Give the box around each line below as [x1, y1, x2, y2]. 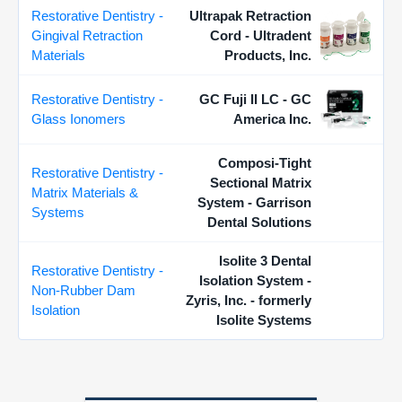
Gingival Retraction [31, 28, 143, 43]
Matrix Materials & [31, 185, 138, 200]
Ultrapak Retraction [189, 8, 311, 23]
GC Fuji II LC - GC [199, 92, 311, 107]
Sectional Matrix [210, 175, 311, 190]
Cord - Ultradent [210, 28, 311, 43]
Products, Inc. [224, 48, 311, 63]
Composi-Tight [218, 155, 311, 170]
